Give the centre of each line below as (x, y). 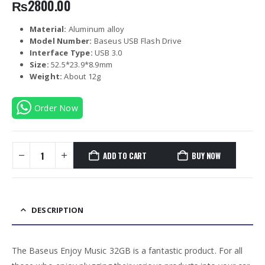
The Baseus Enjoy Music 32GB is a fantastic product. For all (127, 250)
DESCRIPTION (58, 210)
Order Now (56, 108)
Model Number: (61, 41)
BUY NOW (206, 155)
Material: (48, 29)
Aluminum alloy (96, 29)
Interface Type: (61, 52)
